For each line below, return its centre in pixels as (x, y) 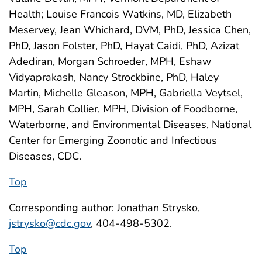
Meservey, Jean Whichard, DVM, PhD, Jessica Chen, (130, 30)
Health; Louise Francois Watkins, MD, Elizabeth (120, 14)
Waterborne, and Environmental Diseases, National (130, 124)
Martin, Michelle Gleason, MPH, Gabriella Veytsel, (126, 93)
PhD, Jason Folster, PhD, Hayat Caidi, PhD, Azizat (124, 45)
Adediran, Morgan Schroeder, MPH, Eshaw (110, 61)
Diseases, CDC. (45, 156)
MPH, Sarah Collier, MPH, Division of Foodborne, (123, 108)
